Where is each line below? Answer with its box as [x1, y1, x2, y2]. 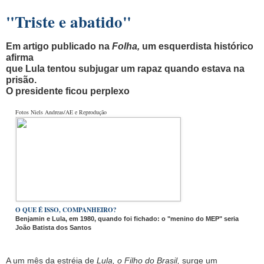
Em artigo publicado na [6, 41, 112, 51]
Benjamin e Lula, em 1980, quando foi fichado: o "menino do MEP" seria [15, 214, 239, 222]
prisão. [6, 74, 39, 85]
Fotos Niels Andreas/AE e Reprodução [15, 107, 107, 116]
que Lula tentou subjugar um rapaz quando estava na [6, 63, 245, 74]
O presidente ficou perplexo [6, 85, 130, 96]
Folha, [112, 41, 140, 51]
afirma [6, 52, 34, 62]
